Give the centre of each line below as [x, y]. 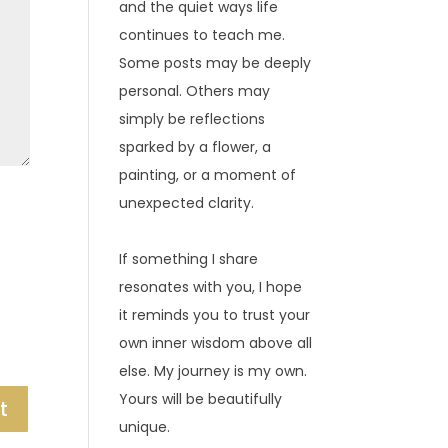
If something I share [189, 259]
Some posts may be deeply [215, 63]
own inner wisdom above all [216, 343]
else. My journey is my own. [213, 371]
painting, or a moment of [208, 175]
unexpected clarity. [187, 203]
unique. [145, 427]
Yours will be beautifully [201, 399]
